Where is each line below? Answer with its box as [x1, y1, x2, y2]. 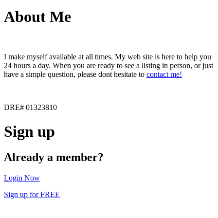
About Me [4, 7, 71, 25]
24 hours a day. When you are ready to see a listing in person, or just [4, 61, 213, 70]
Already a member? [4, 151, 104, 164]
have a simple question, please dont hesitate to [4, 70, 146, 79]
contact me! [146, 70, 182, 79]
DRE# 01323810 [4, 103, 57, 112]
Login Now [4, 174, 40, 182]
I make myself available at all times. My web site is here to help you [4, 53, 211, 61]
